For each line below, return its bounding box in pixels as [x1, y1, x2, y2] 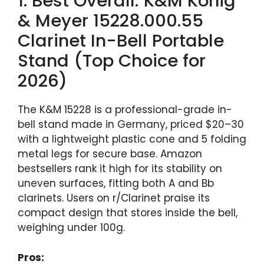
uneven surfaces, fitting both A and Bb [18, 176, 214, 191]
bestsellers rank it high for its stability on [18, 161, 222, 176]
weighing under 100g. [18, 220, 125, 235]
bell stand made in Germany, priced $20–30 [18, 117, 244, 132]
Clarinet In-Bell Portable [18, 29, 224, 53]
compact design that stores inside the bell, [18, 206, 237, 220]
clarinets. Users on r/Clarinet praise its [18, 191, 210, 206]
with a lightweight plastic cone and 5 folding [18, 132, 246, 147]
